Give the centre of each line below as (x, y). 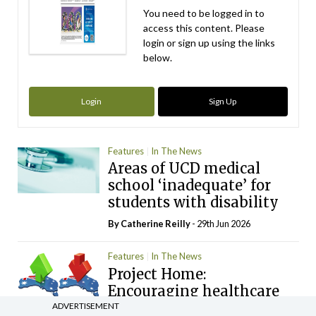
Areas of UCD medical (184, 169)
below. (158, 58)
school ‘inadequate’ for (190, 186)
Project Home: (157, 274)
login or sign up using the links (209, 43)
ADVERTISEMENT (86, 306)
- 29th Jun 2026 (221, 224)
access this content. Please (204, 28)
